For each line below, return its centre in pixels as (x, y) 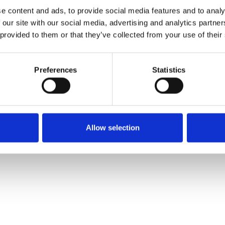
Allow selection (113, 127)
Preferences (56, 70)
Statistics (169, 70)
